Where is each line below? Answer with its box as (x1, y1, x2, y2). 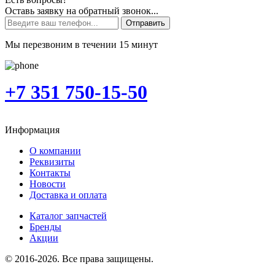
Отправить (126, 18, 165, 28)
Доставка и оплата (29, 189, 107, 200)
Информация (5, 124, 60, 135)
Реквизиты (29, 156, 75, 167)
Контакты (29, 167, 71, 178)
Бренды (29, 221, 61, 232)
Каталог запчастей (29, 210, 107, 221)
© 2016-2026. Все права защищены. (5, 253, 153, 264)
